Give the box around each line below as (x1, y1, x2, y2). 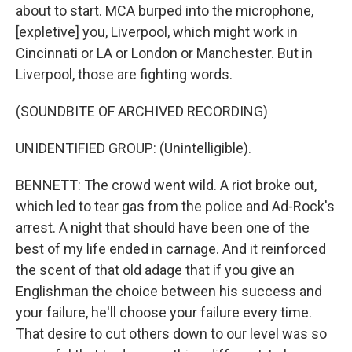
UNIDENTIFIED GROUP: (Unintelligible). (16, 140, 251, 156)
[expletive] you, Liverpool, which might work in (16, 24, 298, 40)
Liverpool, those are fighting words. (16, 66, 233, 82)
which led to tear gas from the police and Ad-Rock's (16, 198, 335, 214)
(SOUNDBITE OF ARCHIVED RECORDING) (16, 103, 268, 119)
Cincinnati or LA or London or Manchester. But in (16, 45, 313, 61)
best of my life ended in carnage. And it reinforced (16, 240, 326, 257)
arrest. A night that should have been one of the (16, 219, 310, 236)
